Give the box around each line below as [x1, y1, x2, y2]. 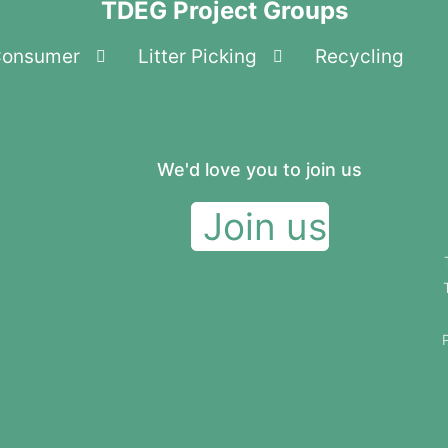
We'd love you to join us [157, 159, 363, 181]
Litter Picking [138, 45, 257, 69]
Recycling [315, 45, 404, 69]
